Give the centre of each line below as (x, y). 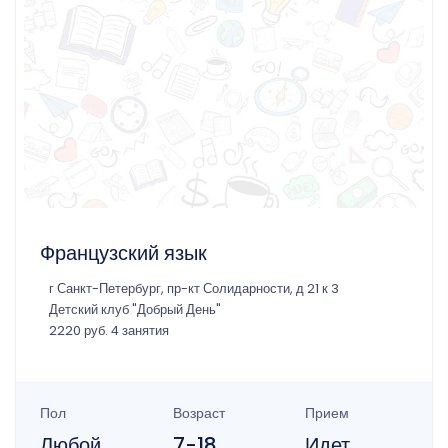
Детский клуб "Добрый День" (135, 310)
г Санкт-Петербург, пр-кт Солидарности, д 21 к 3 (194, 289)
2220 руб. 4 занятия (109, 331)
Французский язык (123, 253)
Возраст (198, 413)
